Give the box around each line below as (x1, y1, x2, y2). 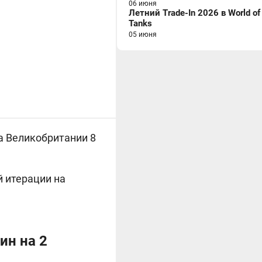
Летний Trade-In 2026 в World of (129, 8, 260, 18)
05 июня (129, 30, 157, 39)
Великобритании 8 (6, 132, 96, 144)
